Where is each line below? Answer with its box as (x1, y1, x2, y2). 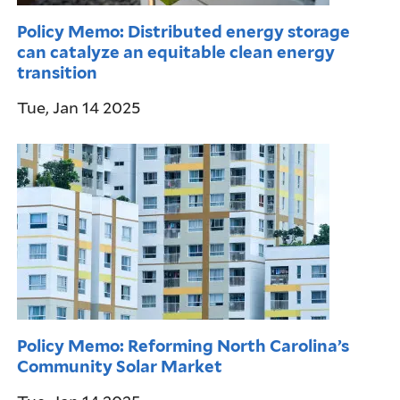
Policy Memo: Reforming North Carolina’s (17, 336, 350, 356)
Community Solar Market (17, 356, 223, 377)
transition (17, 62, 98, 83)
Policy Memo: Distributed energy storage (17, 21, 351, 42)
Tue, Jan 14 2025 (17, 96, 141, 119)
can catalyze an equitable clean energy (17, 42, 336, 62)
